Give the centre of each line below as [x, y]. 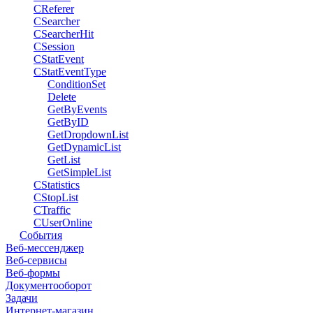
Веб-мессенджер [45, 248]
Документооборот [49, 285]
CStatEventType [70, 72]
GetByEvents [77, 109]
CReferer [54, 9]
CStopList [56, 197]
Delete [62, 97]
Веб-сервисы [36, 260]
